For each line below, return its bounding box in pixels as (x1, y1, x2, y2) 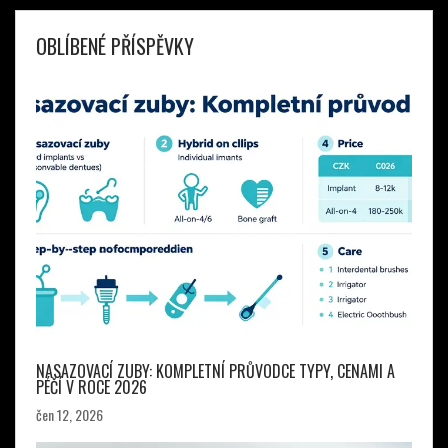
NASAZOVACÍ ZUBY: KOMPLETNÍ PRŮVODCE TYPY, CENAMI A (36, 359, 395, 384)
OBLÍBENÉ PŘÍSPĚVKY (36, 31, 194, 62)
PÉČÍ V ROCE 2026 (36, 375, 147, 400)
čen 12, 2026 (36, 404, 103, 426)
